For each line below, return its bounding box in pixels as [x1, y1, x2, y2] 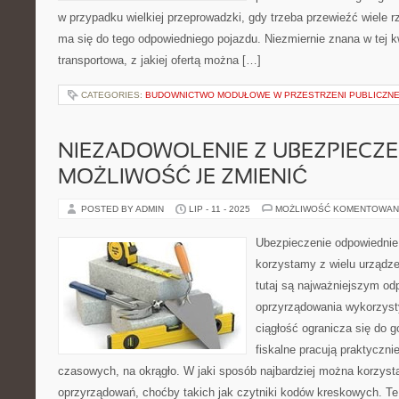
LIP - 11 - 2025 [189, 204, 250, 214]
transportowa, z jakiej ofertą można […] [58, 53, 261, 67]
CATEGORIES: [81, 90, 145, 100]
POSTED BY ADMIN [81, 204, 167, 214]
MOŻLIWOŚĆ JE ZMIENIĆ [58, 168, 307, 188]
